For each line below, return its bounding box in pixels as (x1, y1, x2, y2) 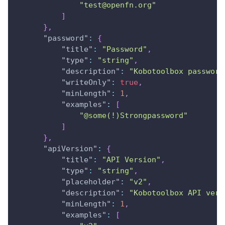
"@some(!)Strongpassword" (79, 110, 188, 120)
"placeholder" (61, 177, 120, 186)
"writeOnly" (61, 77, 111, 87)
